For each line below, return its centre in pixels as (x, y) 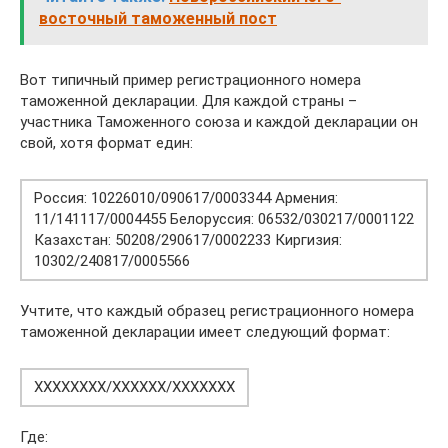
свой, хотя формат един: (106, 143)
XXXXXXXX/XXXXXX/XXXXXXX (134, 387)
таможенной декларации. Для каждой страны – (188, 101)
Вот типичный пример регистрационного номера (190, 80)
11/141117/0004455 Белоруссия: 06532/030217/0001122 (224, 219)
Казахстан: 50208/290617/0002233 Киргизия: (188, 240)
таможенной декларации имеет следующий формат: (205, 332)
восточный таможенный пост (158, 18)
